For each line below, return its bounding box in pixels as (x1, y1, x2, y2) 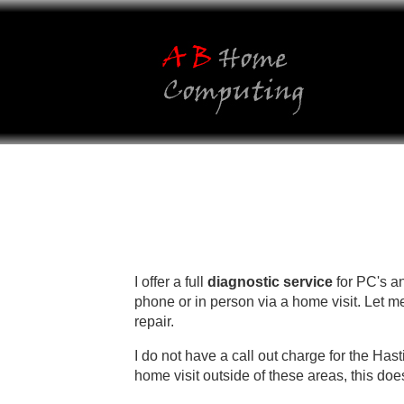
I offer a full (134, 273, 208, 289)
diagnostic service (207, 273, 334, 289)
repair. (134, 313, 175, 329)
